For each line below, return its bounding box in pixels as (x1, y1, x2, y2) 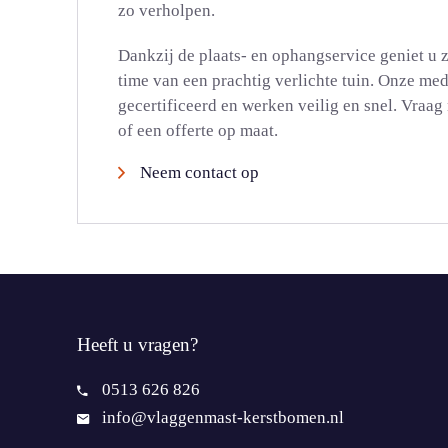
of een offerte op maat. (118, 121, 278, 140)
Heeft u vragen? (77, 334, 198, 355)
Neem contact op (140, 163, 259, 182)
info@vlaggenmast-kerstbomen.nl (102, 408, 344, 427)
